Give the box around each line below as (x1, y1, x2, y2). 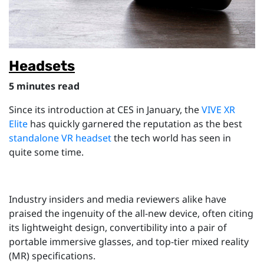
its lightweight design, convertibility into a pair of (9, 220, 227, 234)
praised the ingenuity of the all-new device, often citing (9, 206, 253, 220)
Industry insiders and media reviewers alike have (9, 192, 226, 206)
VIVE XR (202, 103, 235, 116)
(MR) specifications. (9, 249, 95, 262)
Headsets (9, 57, 75, 74)
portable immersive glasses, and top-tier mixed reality (9, 235, 249, 248)
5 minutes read (9, 79, 80, 93)
